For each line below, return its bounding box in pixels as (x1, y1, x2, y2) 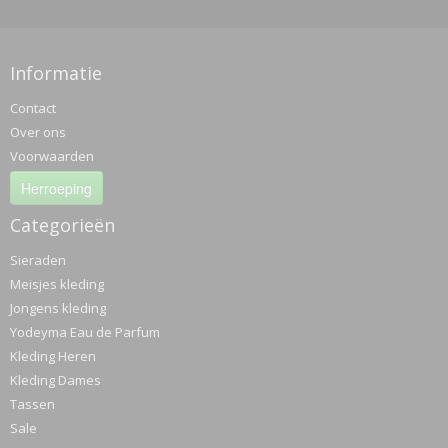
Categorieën (10, 213, 115, 237)
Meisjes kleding (10, 275, 104, 293)
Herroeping (21, 178, 92, 198)
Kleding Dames (10, 371, 101, 389)
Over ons (10, 123, 66, 141)
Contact (10, 99, 56, 117)
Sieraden (10, 251, 66, 269)
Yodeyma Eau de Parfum (10, 323, 160, 341)
